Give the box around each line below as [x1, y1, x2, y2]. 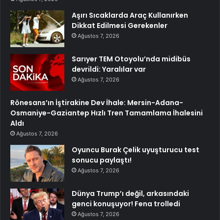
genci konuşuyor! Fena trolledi [72, 199, 180, 209]
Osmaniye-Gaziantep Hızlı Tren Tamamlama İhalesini [10, 108, 203, 118]
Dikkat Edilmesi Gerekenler [72, 21, 167, 31]
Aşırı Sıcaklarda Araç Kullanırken [72, 10, 188, 21]
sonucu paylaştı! [72, 155, 132, 165]
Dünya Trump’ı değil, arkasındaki [72, 189, 189, 199]
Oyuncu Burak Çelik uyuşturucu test [72, 145, 199, 155]
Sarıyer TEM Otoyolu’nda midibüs [72, 54, 191, 64]
